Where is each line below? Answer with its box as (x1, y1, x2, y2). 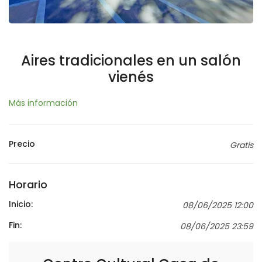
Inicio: (9, 198, 33, 210)
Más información (9, 96, 78, 109)
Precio (9, 137, 35, 150)
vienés (108, 67, 154, 87)
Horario (9, 177, 47, 192)
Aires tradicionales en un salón (21, 50, 241, 70)
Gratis (230, 139, 253, 151)
